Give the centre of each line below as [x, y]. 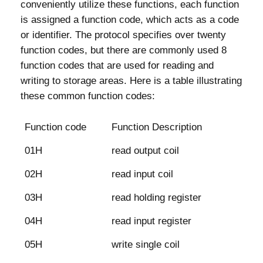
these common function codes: [88, 96]
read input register [152, 221]
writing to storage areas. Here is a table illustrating [131, 80]
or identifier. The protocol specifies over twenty [123, 35]
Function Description [157, 127]
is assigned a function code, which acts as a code [130, 19]
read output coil [146, 150]
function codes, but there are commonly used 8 [124, 50]
